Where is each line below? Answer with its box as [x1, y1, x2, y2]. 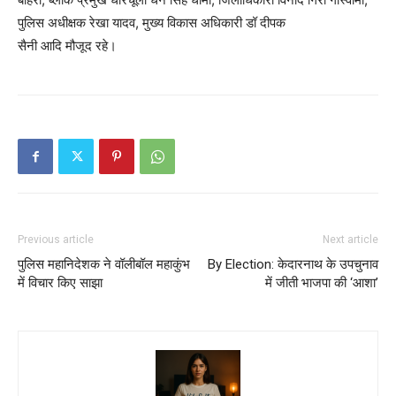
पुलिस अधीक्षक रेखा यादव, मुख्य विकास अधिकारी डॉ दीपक [18, 14, 286, 32]
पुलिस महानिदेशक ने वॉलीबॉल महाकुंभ [18, 256, 190, 273]
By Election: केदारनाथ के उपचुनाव [208, 256, 378, 273]
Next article [323, 233, 378, 247]
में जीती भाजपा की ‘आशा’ [265, 275, 378, 292]
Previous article [18, 233, 94, 247]
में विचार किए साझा [18, 275, 103, 292]
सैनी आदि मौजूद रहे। [18, 37, 117, 55]
